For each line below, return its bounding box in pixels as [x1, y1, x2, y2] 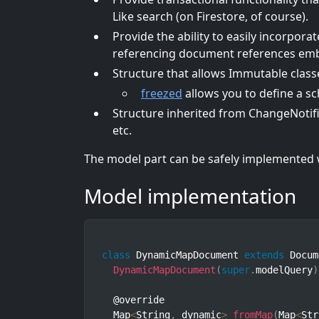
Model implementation [84, 182, 296, 210]
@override [102, 294, 164, 306]
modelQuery [256, 264, 313, 276]
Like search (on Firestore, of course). [113, 9, 308, 25]
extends [244, 249, 284, 261]
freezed [141, 85, 182, 102]
